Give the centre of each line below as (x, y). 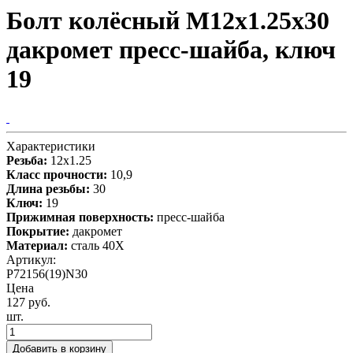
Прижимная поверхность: (80, 217)
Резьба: (27, 160)
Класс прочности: (57, 174)
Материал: (37, 245)
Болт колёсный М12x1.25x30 (168, 21)
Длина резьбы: (48, 188)
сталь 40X (98, 245)
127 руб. (28, 302)
